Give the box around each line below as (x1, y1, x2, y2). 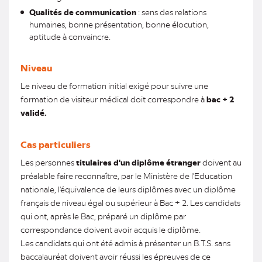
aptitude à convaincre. (29, 31, 111, 42)
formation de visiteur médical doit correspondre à (20, 94, 206, 104)
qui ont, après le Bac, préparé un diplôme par (20, 211, 186, 221)
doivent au (201, 157, 242, 167)
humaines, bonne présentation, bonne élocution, (29, 19, 209, 29)
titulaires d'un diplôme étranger (76, 157, 201, 168)
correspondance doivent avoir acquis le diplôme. (20, 224, 201, 235)
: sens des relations (136, 6, 206, 17)
